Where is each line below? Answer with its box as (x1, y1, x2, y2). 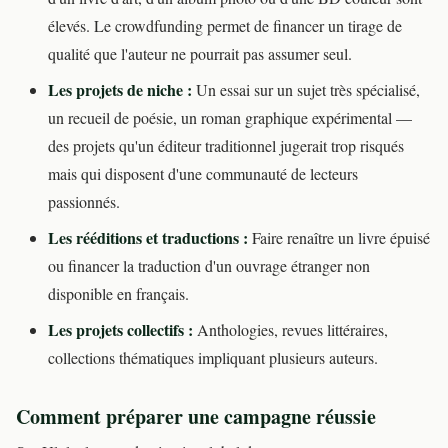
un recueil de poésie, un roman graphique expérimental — (48, 107, 412, 129)
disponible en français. (48, 283, 189, 305)
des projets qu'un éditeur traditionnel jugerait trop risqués (48, 135, 404, 157)
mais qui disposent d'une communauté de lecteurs (48, 163, 358, 185)
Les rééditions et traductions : (48, 226, 248, 250)
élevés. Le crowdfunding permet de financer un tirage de (48, 15, 402, 37)
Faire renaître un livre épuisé (248, 227, 430, 249)
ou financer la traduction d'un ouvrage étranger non (48, 255, 370, 277)
